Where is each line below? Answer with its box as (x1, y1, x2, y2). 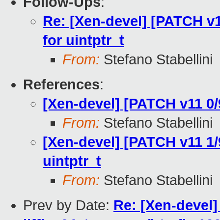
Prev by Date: (23, 197, 113, 214)
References (23, 77, 100, 93)
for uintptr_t (43, 32, 124, 49)
